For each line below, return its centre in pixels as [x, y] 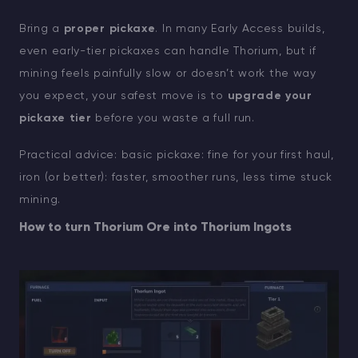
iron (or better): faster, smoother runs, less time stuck [176, 178]
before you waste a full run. [173, 119]
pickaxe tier [56, 119]
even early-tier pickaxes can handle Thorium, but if [168, 52]
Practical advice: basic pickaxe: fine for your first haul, [177, 155]
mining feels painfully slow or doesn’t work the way [168, 74]
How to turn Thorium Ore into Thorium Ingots [155, 228]
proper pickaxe [109, 29]
